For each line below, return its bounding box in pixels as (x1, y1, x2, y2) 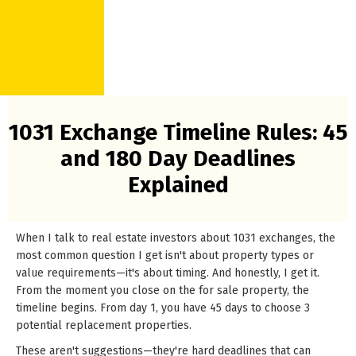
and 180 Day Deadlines (60, 145, 296, 172)
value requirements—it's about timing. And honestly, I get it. (16, 266, 319, 280)
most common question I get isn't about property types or (16, 249, 314, 262)
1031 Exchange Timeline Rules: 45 (8, 119, 348, 145)
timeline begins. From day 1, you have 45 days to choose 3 (16, 301, 310, 315)
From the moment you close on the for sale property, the (16, 284, 309, 297)
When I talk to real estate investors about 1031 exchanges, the (16, 231, 335, 245)
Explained (127, 172, 229, 198)
